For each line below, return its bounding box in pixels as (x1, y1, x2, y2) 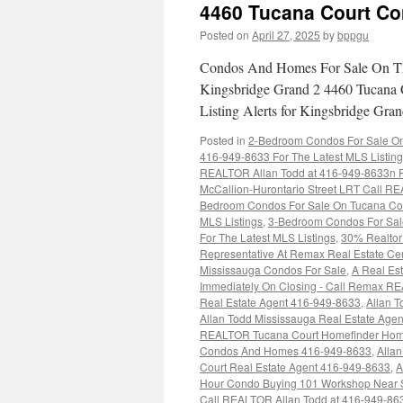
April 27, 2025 (252, 27, 320, 42)
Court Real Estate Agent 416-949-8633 (200, 359, 390, 374)
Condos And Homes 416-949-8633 (200, 343, 372, 358)
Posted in (200, 132, 246, 148)
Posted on (200, 27, 249, 42)
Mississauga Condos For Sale (200, 262, 346, 277)
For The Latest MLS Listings (200, 229, 336, 245)
